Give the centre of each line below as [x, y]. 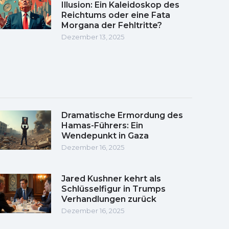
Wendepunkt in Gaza [105, 135]
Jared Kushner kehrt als [111, 178]
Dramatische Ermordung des [122, 115]
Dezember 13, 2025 [93, 37]
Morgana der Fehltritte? [112, 25]
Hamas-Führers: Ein [102, 125]
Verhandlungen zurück [109, 199]
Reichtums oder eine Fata [116, 15]
